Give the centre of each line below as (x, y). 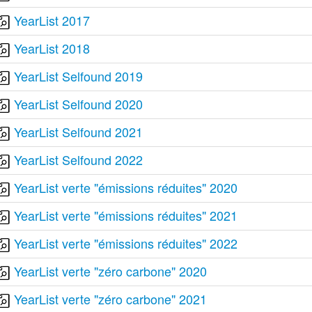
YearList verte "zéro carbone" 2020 (111, 271)
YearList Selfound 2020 (79, 104)
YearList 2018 (52, 48)
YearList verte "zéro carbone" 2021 (111, 299)
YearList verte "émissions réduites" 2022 (126, 243)
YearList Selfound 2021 (79, 132)
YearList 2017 (52, 20)
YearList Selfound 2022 (79, 159)
